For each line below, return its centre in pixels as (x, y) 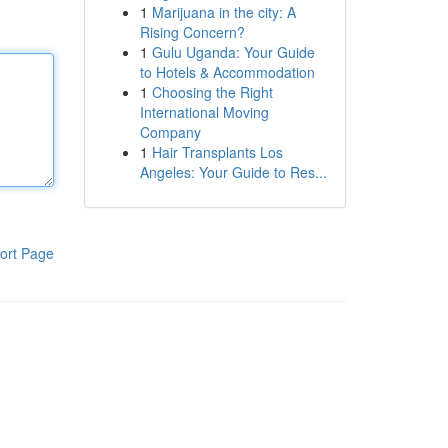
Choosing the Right (212, 92)
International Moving (204, 112)
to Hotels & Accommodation (227, 72)
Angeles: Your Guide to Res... (233, 172)
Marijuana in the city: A (223, 12)
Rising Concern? (192, 32)
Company (170, 132)
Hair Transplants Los (217, 152)
